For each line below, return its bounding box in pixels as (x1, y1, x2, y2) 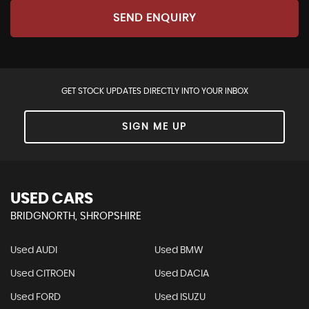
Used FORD (10, 292, 61, 302)
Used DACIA (154, 268, 209, 279)
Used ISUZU (154, 292, 206, 302)
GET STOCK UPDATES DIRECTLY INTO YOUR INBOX (61, 86, 248, 95)
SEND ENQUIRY (113, 12, 196, 24)
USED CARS (10, 190, 93, 206)
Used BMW (154, 245, 203, 255)
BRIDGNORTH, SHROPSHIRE (10, 210, 141, 221)
